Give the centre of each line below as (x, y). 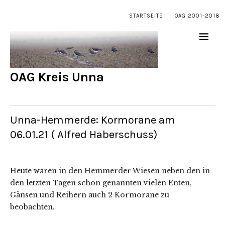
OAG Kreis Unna (57, 77)
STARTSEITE (146, 16)
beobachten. (32, 207)
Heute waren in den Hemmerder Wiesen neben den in (110, 171)
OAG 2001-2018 (197, 16)
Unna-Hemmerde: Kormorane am (93, 120)
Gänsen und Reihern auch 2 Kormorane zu (90, 195)
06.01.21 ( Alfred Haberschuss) (84, 135)
